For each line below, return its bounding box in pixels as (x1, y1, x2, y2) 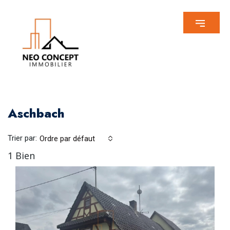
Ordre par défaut (40, 133, 95, 143)
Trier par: (8, 133, 37, 143)
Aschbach (8, 104, 65, 122)
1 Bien (8, 149, 35, 162)
